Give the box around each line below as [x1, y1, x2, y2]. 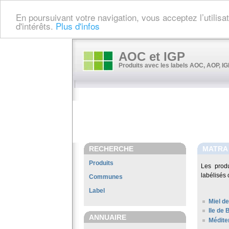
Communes [89, 173, 123, 180]
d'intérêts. [16, 19, 56, 32]
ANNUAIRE [89, 213, 126, 221]
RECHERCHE [89, 145, 133, 153]
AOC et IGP [119, 50, 185, 63]
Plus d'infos [56, 19, 100, 32]
